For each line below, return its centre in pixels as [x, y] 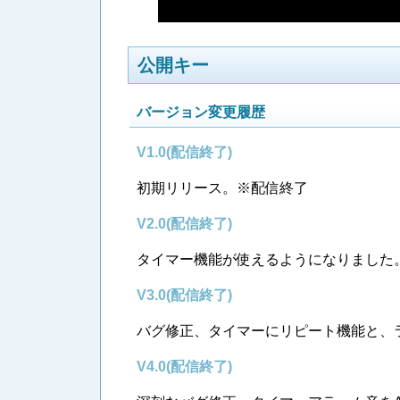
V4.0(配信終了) [184, 366]
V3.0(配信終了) [184, 295]
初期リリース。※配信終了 [222, 187]
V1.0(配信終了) [184, 152]
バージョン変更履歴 [201, 112]
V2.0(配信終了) [184, 223]
